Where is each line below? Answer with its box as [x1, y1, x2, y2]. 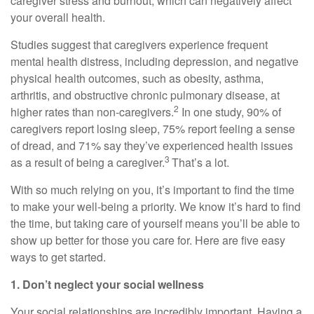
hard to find [243, 198, 301, 214]
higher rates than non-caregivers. [11, 104, 174, 120]
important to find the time [170, 182, 294, 198]
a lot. [203, 154, 229, 170]
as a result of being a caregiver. [11, 154, 165, 170]
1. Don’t [11, 276, 51, 292]
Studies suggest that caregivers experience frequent [11, 36, 268, 53]
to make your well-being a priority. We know [11, 198, 228, 214]
